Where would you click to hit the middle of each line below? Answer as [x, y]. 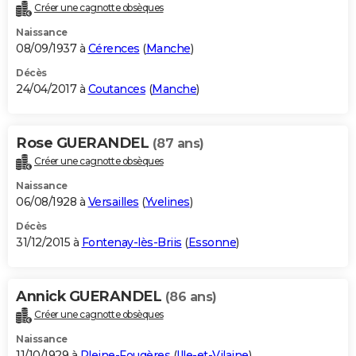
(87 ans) [178, 144]
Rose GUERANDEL [84, 143]
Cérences [114, 49]
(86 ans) [191, 297]
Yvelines [167, 202]
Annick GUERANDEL [91, 297]
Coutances [116, 89]
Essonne [212, 243]
